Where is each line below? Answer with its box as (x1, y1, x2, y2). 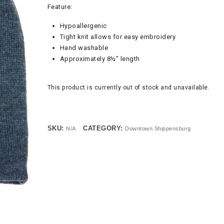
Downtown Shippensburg (125, 125, 191, 131)
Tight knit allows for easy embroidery (59, 33, 176, 40)
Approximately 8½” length (59, 55, 140, 62)
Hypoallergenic (59, 22, 107, 29)
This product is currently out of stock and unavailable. (47, 84, 210, 91)
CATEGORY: (83, 124, 125, 132)
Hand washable (59, 44, 108, 51)
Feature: (47, 3, 72, 10)
